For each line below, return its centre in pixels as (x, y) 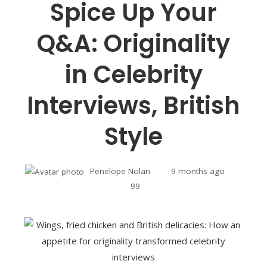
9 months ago (198, 171)
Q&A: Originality (133, 44)
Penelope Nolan (120, 171)
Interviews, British (133, 105)
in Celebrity (133, 74)
